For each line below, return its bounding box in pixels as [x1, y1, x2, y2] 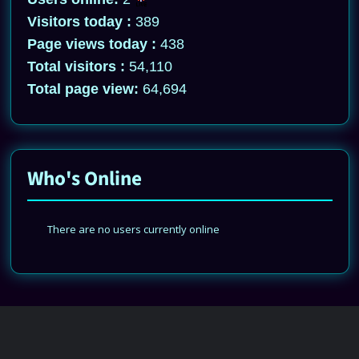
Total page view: [26, 81, 143, 98]
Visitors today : [26, 14, 135, 30]
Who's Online [26, 164, 142, 194]
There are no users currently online [46, 222, 220, 237]
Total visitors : [26, 58, 129, 75]
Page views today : [26, 36, 160, 53]
